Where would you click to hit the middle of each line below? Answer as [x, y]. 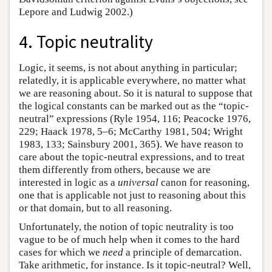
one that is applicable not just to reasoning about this [132, 195]
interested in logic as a [68, 182]
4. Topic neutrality [86, 41]
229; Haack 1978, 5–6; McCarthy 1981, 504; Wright [131, 131]
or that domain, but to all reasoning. [95, 208]
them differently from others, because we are [115, 169]
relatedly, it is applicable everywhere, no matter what [132, 80]
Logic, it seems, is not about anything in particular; [128, 67]
